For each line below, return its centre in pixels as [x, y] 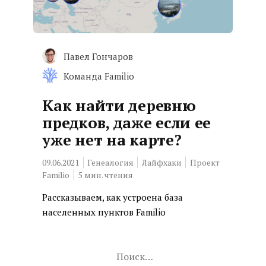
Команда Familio [99, 76]
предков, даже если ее [127, 122]
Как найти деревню [119, 105]
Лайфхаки [162, 162]
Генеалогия [111, 162]
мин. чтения [109, 175]
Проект [205, 162]
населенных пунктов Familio [104, 212]
